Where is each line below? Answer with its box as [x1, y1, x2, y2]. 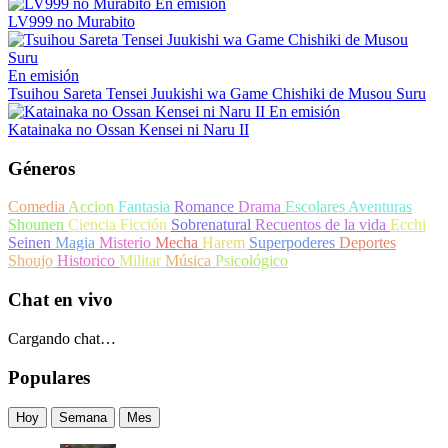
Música [165, 252, 215, 270]
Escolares [285, 198, 348, 216]
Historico [57, 252, 119, 270]
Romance [174, 198, 238, 216]
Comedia [8, 198, 68, 216]
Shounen [8, 216, 68, 234]
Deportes [339, 234, 396, 252]
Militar [119, 252, 165, 270]
